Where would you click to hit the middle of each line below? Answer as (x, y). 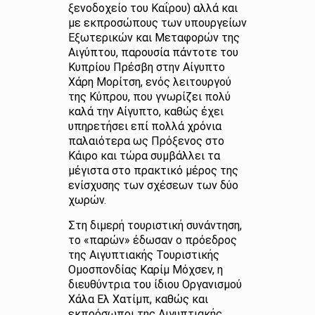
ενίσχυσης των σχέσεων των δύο (153, 185)
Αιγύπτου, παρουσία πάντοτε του (153, 52)
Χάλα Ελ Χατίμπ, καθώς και (138, 299)
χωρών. (88, 200)
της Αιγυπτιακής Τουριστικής (143, 255)
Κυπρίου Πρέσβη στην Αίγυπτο (146, 67)
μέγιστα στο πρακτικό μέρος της (153, 171)
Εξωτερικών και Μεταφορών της (154, 38)
